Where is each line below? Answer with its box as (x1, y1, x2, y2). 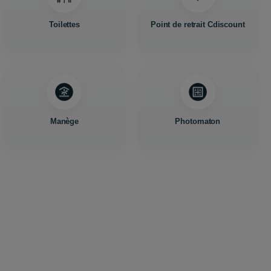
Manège (50, 117, 79, 126)
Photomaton (175, 117, 221, 126)
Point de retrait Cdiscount (150, 20, 245, 29)
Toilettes (49, 20, 80, 29)
